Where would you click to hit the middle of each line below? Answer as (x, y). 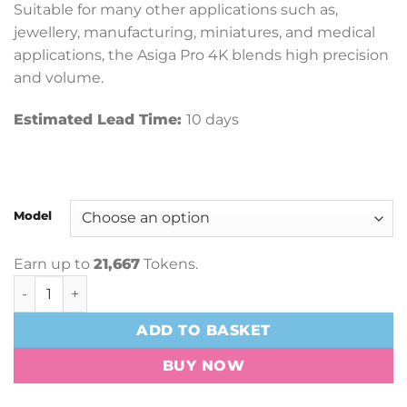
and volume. (59, 78)
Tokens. (169, 264)
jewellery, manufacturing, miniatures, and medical (194, 32)
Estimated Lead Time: (100, 119)
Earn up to (54, 264)
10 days (213, 119)
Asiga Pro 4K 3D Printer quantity (123, 285)
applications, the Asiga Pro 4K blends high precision (201, 55)
